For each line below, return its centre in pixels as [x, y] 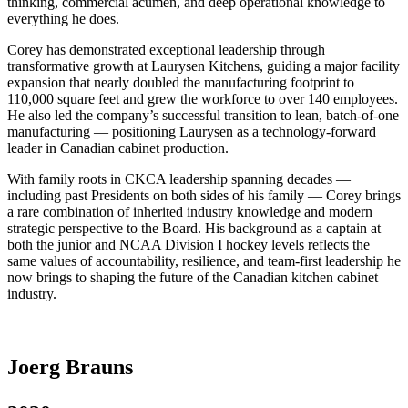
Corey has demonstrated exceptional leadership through [166, 50]
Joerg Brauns [70, 367]
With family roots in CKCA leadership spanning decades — [179, 179]
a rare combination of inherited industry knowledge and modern [190, 212]
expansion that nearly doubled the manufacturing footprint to [181, 83]
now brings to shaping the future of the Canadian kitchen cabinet [193, 278]
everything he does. [63, 19]
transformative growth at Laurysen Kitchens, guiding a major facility [204, 66]
